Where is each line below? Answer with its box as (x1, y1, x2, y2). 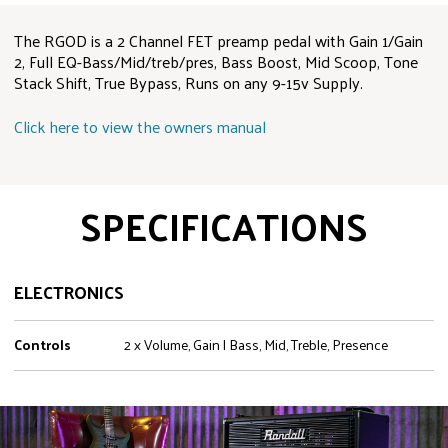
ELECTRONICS (14, 275, 124, 308)
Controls (14, 331, 71, 357)
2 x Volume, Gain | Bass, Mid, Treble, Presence (124, 331, 388, 357)
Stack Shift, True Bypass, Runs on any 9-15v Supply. (14, 67, 363, 97)
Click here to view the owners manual (14, 111, 266, 141)
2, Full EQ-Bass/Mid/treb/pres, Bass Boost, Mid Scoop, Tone (14, 46, 418, 76)
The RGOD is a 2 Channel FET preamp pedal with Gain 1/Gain (14, 25, 423, 55)
